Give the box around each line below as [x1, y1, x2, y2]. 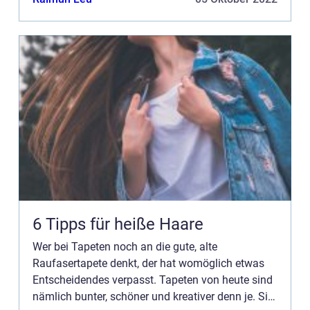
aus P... [33, 3, 66, 17]
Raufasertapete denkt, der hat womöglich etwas [33, 257, 264, 270]
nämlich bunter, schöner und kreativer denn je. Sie [33, 290, 273, 303]
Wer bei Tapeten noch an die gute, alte [33, 240, 217, 253]
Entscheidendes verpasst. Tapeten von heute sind [33, 273, 273, 286]
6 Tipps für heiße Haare [33, 215, 203, 234]
